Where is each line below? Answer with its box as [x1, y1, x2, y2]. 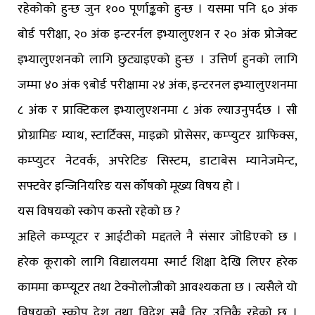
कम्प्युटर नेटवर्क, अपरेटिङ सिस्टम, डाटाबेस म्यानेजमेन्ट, [18, 150, 297, 172]
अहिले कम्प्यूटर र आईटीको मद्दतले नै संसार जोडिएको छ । [18, 226, 297, 248]
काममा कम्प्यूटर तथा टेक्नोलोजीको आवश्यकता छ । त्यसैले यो [18, 277, 297, 299]
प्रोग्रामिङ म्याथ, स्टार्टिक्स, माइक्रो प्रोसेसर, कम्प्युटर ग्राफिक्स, [18, 125, 297, 147]
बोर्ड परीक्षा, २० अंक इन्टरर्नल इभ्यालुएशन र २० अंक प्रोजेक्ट [18, 24, 297, 46]
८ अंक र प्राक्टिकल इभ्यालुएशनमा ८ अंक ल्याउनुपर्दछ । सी [18, 100, 297, 122]
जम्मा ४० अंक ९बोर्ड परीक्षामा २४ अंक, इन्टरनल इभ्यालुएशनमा [18, 75, 297, 96]
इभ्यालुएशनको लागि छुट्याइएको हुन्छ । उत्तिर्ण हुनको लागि [18, 49, 297, 71]
